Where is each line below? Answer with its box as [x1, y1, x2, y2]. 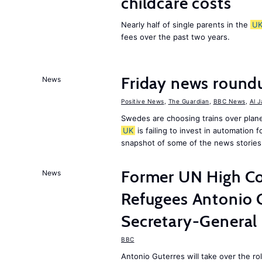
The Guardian [168, 98, 209, 105]
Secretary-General [121, 211, 258, 231]
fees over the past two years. [121, 32, 230, 42]
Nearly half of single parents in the [121, 20, 250, 29]
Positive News [121, 98, 164, 105]
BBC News [213, 98, 246, 105]
